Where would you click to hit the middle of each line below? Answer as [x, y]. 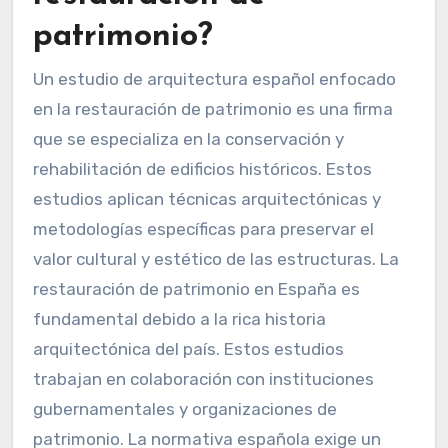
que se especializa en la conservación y [188, 139]
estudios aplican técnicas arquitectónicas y [206, 199]
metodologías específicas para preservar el [203, 229]
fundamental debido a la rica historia [179, 319]
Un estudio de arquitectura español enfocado [214, 79]
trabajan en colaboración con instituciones [203, 379]
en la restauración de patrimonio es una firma [212, 109]
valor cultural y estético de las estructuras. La [215, 259]
